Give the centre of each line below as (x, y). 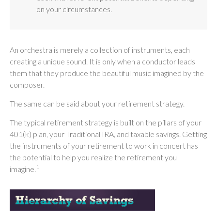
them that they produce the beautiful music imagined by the (107, 73)
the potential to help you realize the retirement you (93, 157)
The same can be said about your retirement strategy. (97, 103)
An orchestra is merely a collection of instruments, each (100, 49)
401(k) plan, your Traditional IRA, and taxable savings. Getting (108, 134)
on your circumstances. (74, 9)
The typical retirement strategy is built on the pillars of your (106, 122)
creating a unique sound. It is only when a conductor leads (102, 61)
